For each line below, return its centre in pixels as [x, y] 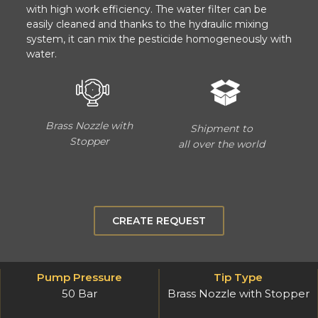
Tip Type [238, 278]
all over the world [222, 144]
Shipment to [222, 129]
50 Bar [79, 294]
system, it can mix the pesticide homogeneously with [159, 39]
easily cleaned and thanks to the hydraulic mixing [148, 24]
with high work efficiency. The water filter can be [147, 9]
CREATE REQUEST [159, 221]
